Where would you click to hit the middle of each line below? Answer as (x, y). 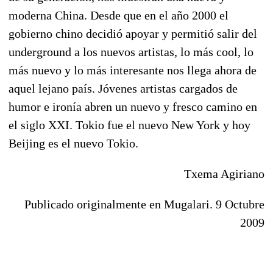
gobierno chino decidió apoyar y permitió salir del (133, 33)
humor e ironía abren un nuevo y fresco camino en (133, 106)
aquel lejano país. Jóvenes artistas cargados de (123, 88)
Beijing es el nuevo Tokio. (73, 143)
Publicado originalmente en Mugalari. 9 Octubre (144, 204)
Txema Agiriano (224, 173)
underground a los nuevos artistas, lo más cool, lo (131, 51)
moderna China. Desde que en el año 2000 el (119, 15)
